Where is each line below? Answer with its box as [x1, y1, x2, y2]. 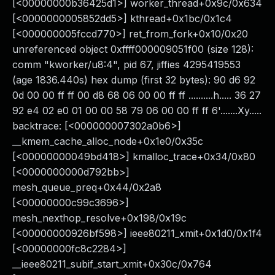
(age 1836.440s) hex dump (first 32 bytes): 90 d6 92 [12, 74, 255, 86]
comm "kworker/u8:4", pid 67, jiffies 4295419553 [12, 58, 241, 71]
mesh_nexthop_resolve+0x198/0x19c [12, 212, 187, 224]
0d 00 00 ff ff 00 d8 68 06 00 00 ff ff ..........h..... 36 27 [12, 89, 261, 101]
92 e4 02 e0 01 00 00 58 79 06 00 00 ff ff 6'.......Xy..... [12, 104, 261, 117]
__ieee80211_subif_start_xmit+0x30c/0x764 [12, 258, 212, 270]
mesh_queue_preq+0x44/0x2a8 [12, 181, 161, 193]
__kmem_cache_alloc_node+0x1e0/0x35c [12, 135, 203, 147]
